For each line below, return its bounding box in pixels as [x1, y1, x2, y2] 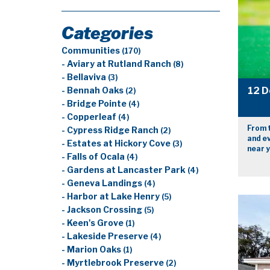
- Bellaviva [61, 72, 108, 82]
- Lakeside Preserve [61, 231, 150, 241]
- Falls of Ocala [61, 152, 127, 162]
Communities [61, 46, 122, 55]
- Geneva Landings [61, 178, 144, 188]
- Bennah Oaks [61, 86, 125, 95]
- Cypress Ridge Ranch [61, 125, 160, 135]
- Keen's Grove [61, 218, 125, 228]
